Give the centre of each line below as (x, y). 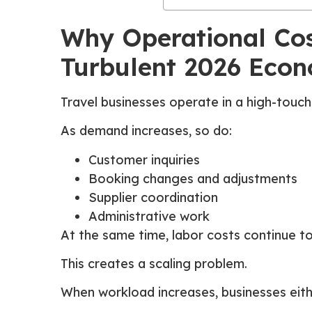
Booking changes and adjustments (193, 178)
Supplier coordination (153, 197)
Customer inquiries (144, 159)
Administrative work (149, 216)
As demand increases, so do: (146, 131)
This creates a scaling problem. (154, 263)
